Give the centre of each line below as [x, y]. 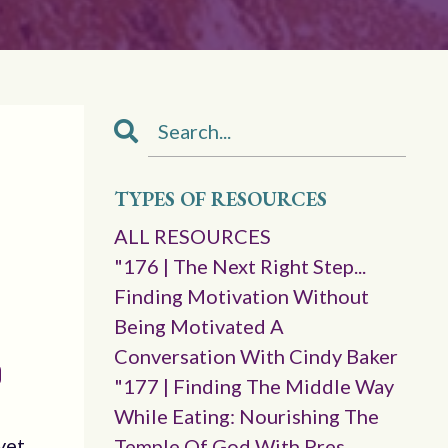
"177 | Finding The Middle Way [253, 386]
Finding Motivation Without [241, 296]
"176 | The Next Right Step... [239, 266]
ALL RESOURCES [192, 236]
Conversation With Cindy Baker [255, 356]
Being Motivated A [198, 326]
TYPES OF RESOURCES [220, 199]
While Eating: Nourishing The [246, 416]
